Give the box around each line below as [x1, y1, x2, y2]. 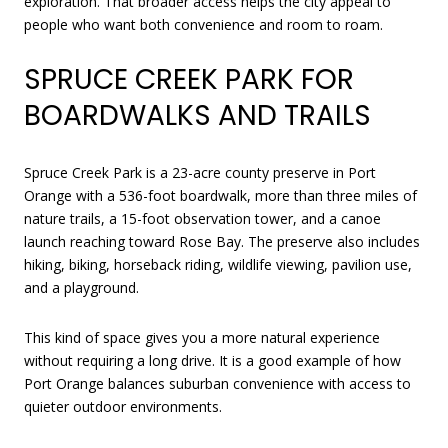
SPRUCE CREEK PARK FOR [24, 60, 354, 100]
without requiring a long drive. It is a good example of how [24, 350, 401, 370]
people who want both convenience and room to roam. [24, 14, 383, 34]
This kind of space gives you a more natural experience [24, 327, 380, 347]
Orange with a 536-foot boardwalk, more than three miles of [24, 185, 417, 205]
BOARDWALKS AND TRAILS [24, 96, 371, 136]
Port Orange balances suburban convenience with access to [24, 373, 411, 393]
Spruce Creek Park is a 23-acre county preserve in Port [24, 162, 376, 182]
